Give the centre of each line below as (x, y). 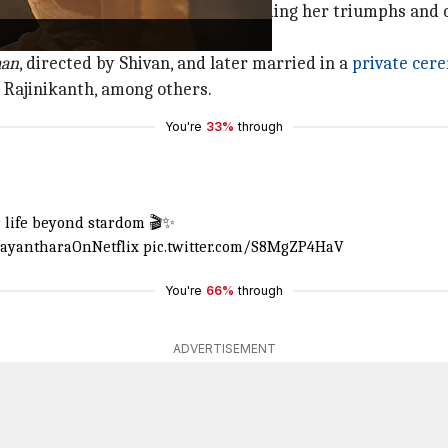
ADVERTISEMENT (224, 348)
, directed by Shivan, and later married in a (185, 63)
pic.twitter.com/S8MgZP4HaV (243, 247)
